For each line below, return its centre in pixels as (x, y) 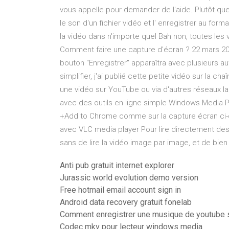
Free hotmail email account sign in (120, 190)
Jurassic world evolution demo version (129, 178)
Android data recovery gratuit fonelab (126, 202)
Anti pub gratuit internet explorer (117, 165)
